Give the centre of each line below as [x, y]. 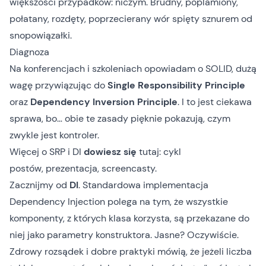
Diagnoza [29, 52]
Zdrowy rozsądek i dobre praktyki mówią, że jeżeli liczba [131, 251]
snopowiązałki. [41, 35]
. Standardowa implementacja [143, 185]
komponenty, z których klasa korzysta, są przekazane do [129, 218]
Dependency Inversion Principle [104, 102]
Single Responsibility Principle [176, 85]
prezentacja [72, 168]
